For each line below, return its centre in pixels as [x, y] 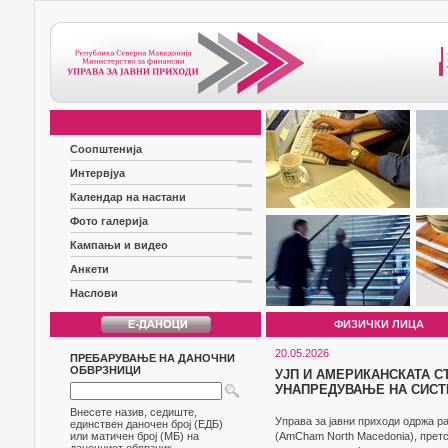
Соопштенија [106, 149]
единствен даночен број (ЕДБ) [146, 424]
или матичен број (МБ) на [134, 436]
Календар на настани [128, 197]
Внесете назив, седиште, [133, 412]
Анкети [89, 269]
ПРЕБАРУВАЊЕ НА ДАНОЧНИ [152, 358]
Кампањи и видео [119, 245]
